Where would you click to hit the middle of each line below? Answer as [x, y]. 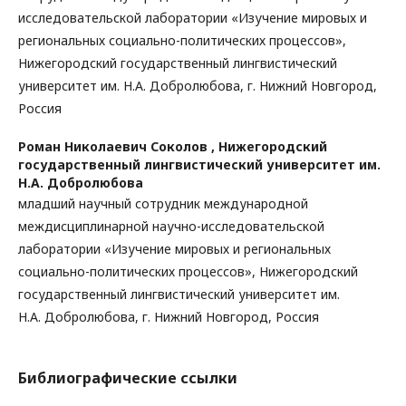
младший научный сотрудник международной [163, 203]
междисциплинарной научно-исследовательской [171, 226]
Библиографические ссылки [128, 378]
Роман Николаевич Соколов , [118, 146]
